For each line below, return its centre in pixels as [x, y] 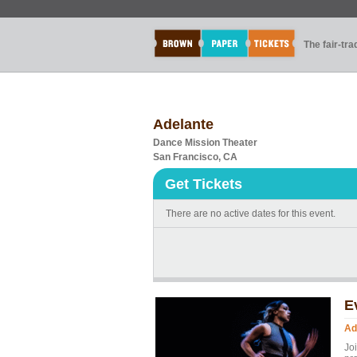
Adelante [183, 124]
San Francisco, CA [195, 157]
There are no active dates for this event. [251, 214]
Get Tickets [204, 184]
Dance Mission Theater [205, 143]
